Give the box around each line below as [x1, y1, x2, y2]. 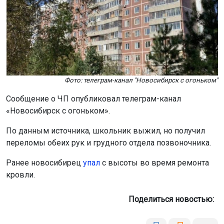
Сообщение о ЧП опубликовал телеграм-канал [6, 93, 181, 103]
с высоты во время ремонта [100, 157, 209, 167]
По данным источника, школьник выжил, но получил [6, 125, 205, 135]
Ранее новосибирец [6, 157, 83, 167]
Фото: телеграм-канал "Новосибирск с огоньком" [64, 76, 218, 84]
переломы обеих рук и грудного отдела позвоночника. [6, 137, 213, 147]
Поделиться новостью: [128, 194, 218, 204]
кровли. [6, 169, 35, 179]
